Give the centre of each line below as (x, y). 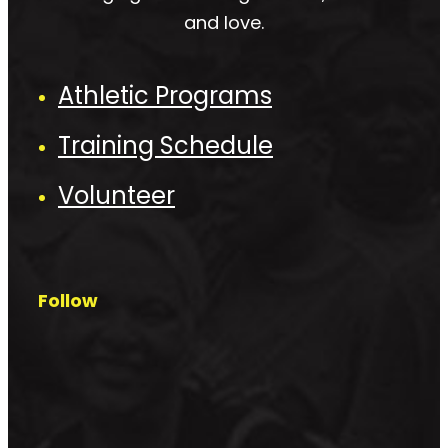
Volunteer (116, 196)
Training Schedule (165, 146)
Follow (68, 301)
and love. (224, 23)
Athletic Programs (165, 96)
